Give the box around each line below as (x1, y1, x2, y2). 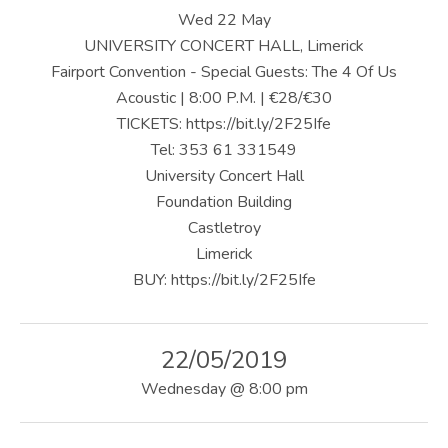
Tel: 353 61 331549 (151, 138, 297, 161)
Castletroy (187, 216, 261, 239)
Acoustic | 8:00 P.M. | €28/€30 (116, 86, 332, 109)
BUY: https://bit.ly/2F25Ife (132, 268, 316, 291)
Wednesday (140, 377, 226, 400)
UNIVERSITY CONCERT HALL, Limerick (84, 34, 364, 57)
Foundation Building (156, 190, 292, 213)
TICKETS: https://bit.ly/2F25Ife (117, 112, 331, 135)
